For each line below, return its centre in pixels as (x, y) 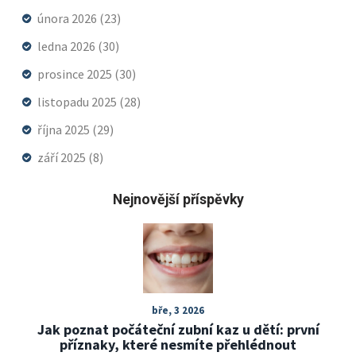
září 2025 (63, 157)
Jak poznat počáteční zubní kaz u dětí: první (178, 329)
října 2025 (65, 129)
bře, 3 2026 (178, 310)
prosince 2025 (76, 74)
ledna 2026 (68, 46)
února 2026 (68, 18)
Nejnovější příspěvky (178, 199)
